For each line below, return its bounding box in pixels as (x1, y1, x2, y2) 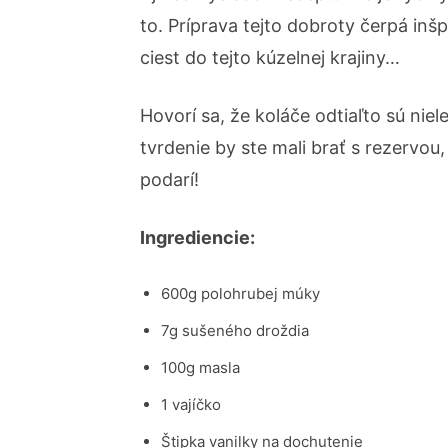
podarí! (140, 169, 199, 190)
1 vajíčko (161, 395, 221, 414)
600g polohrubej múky (161, 284, 320, 303)
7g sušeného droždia (161, 321, 309, 340)
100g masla (161, 358, 240, 377)
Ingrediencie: (140, 227, 255, 248)
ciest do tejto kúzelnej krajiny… (140, 47, 400, 68)
